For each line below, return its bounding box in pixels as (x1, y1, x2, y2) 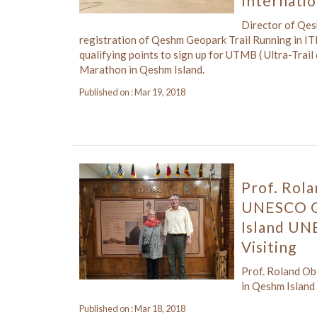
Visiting (241, 238, 296, 255)
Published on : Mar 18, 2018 (79, 303, 185, 314)
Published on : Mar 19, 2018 (79, 86, 185, 98)
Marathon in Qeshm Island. (79, 63, 204, 76)
